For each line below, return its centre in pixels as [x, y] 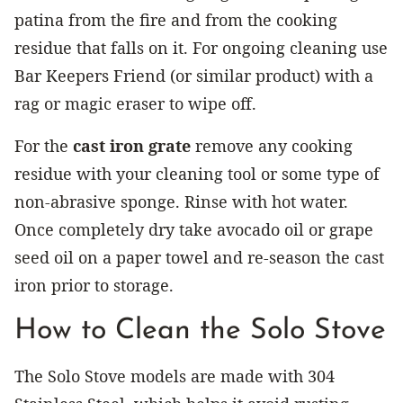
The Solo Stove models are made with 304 [175, 376]
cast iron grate [132, 145]
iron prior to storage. [94, 285]
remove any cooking [272, 145]
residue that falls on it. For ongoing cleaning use [201, 47]
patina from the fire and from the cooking [176, 19]
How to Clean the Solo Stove [200, 331]
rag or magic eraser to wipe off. [135, 103]
